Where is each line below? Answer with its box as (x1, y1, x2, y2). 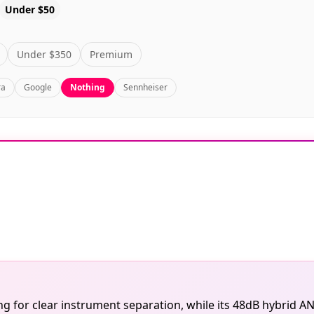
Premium (89, 48, 132, 62)
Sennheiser (123, 81, 168, 94)
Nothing (70, 81, 105, 94)
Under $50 (5, 3, 55, 17)
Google (24, 81, 52, 94)
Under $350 (16, 48, 71, 62)
